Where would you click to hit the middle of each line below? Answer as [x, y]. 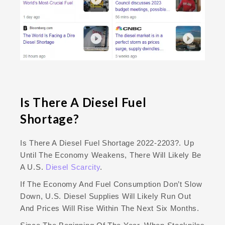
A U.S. [33, 167]
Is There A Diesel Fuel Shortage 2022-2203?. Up [107, 143]
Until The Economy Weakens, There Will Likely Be [111, 155]
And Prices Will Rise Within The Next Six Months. [110, 208]
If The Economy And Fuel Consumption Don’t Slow [111, 184]
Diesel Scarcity [73, 167]
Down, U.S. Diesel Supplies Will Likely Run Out [106, 196]
